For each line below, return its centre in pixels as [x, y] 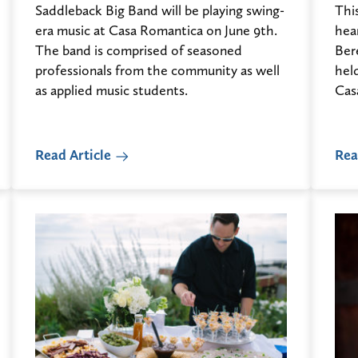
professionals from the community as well [157, 70]
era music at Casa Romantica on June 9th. [156, 30]
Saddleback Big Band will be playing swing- [160, 10]
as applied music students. [111, 90]
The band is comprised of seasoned [139, 50]
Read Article [73, 155]
